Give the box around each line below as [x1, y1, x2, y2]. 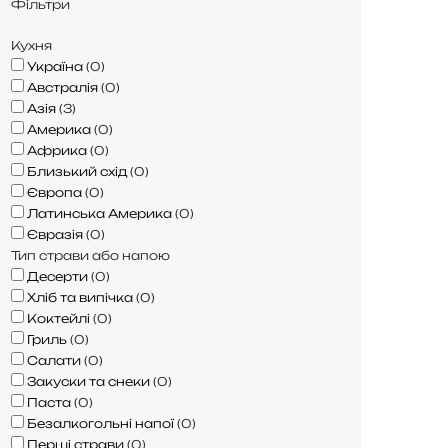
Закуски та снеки [27, 373, 150, 389]
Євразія [27, 226, 83, 242]
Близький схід [27, 163, 127, 179]
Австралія [27, 79, 98, 95]
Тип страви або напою [11, 247, 170, 263]
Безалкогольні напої [27, 415, 174, 431]
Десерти [27, 268, 88, 284]
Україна [27, 58, 83, 74]
